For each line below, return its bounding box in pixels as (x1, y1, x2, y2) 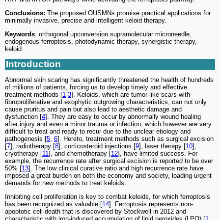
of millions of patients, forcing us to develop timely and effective (5, 83, 187, 91)
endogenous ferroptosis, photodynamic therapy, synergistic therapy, (5, 38, 197, 46)
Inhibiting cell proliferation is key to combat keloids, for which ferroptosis (5, 193, 210, 201)
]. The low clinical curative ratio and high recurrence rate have (28, 165, 203, 172)
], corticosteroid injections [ (58, 142, 136, 150)
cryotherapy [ (5, 150, 42, 158)
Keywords (5, 30, 35, 38)
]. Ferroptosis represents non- (109, 200, 193, 208)
